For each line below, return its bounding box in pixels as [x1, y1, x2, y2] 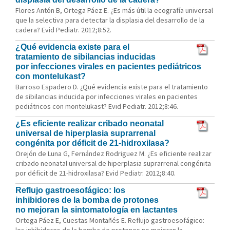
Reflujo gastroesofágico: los [15, 186, 125, 195]
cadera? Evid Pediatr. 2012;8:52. [15, 25, 111, 34]
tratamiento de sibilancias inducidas [15, 52, 156, 61]
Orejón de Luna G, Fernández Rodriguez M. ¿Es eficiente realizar [15, 149, 212, 158]
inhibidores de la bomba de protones [15, 196, 159, 204]
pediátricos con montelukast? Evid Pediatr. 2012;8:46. [15, 102, 178, 111]
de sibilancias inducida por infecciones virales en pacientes [15, 92, 198, 101]
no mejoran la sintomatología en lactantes [15, 205, 178, 214]
